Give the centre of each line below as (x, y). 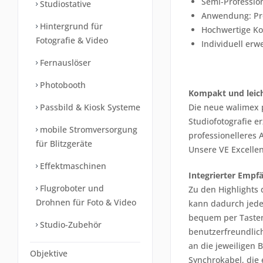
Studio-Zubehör (70, 225)
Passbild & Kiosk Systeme (89, 107)
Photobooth (62, 85)
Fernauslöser (64, 63)
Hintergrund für (70, 26)
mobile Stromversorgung (87, 129)
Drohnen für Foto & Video (86, 202)
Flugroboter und (71, 188)
